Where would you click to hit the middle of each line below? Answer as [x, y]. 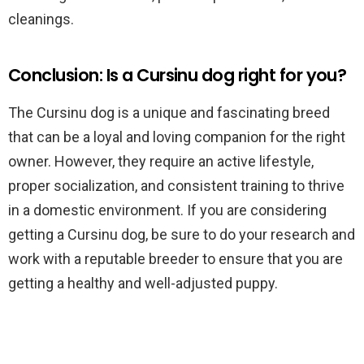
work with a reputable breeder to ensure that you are [175, 259]
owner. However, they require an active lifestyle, [161, 161]
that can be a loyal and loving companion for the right [177, 137]
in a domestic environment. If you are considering [167, 210]
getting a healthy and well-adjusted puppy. [143, 283]
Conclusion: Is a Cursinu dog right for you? [178, 75]
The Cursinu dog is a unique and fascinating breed [169, 113]
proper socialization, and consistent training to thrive [176, 186]
